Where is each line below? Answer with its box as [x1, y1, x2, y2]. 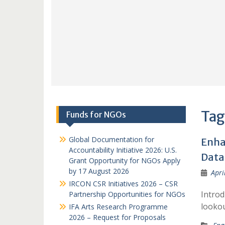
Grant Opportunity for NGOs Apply [69, 156, 180, 165]
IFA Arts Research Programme [69, 202, 168, 211]
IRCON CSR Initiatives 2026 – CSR [69, 179, 178, 188]
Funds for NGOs [66, 109, 126, 120]
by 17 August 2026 [69, 166, 129, 176]
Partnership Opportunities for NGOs [69, 189, 185, 199]
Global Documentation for [69, 135, 154, 144]
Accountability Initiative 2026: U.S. [69, 145, 177, 155]
